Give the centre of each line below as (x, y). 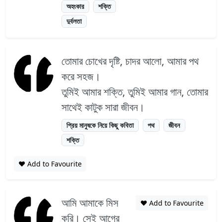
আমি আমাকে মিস (90, 203)
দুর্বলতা (74, 21)
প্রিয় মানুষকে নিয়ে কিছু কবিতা (100, 125)
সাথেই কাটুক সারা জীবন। (103, 107)
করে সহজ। (81, 76)
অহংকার (76, 6)
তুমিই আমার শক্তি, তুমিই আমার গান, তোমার (135, 91)
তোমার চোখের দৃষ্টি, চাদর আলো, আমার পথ (130, 61)
